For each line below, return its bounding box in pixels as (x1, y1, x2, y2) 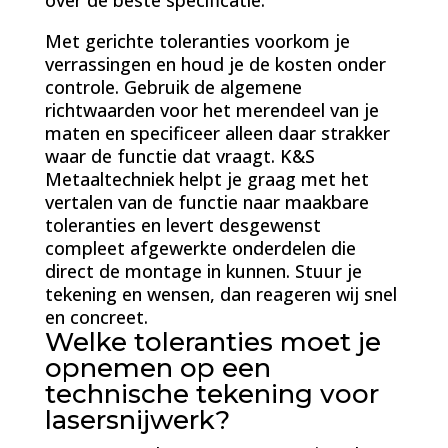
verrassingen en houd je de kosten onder (44, 52, 386, 76)
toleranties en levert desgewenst (44, 213, 321, 237)
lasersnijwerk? (44, 404, 230, 436)
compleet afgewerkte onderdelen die (44, 236, 356, 260)
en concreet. (44, 305, 148, 329)
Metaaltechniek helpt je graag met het (44, 167, 369, 191)
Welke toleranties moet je (44, 326, 381, 358)
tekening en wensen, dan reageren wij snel (44, 282, 397, 306)
